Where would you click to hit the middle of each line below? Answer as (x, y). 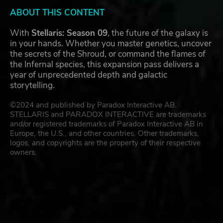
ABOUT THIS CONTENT (57, 13)
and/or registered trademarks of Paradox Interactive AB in (107, 124)
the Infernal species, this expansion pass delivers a (105, 65)
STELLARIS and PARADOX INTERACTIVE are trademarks (108, 115)
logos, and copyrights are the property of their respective (105, 143)
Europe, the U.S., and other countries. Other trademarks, (105, 134)
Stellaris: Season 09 (69, 33)
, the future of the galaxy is (158, 33)
